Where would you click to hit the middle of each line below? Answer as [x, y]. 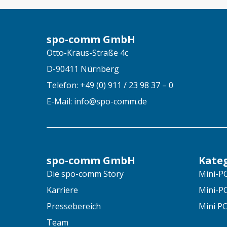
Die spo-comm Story [85, 174]
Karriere [62, 190]
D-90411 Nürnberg [83, 69]
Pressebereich [74, 206]
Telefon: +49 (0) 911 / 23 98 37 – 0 [110, 85]
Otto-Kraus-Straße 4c [87, 52]
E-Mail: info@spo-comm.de [97, 101]
